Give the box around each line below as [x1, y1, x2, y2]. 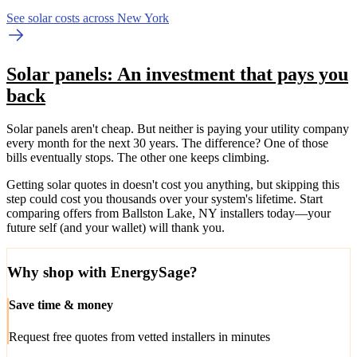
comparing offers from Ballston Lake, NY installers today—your [6, 206, 331, 221]
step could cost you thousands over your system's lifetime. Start [6, 192, 323, 206]
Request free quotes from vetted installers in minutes [9, 329, 270, 343]
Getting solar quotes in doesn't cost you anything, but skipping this [6, 178, 339, 192]
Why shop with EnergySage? [7, 264, 198, 281]
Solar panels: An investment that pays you [6, 63, 348, 84]
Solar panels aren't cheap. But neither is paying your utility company [6, 122, 349, 136]
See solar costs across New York [6, 10, 169, 25]
